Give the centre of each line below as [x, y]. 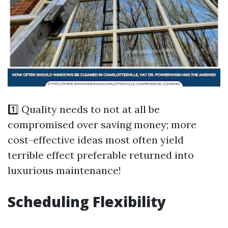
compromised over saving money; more [102, 124]
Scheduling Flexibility [87, 202]
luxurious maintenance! [64, 170]
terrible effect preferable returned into [101, 155]
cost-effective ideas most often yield [96, 140]
